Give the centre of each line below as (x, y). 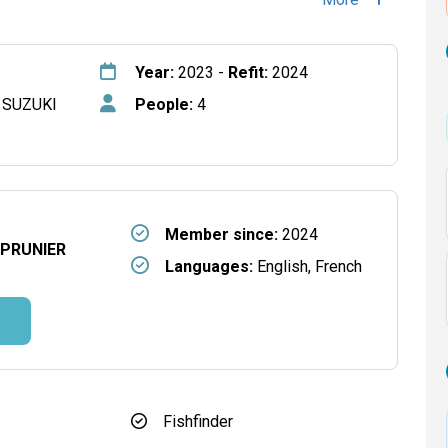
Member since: (221, 234)
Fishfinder (198, 421)
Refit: (249, 72)
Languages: (208, 266)
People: (163, 104)
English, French (307, 266)
